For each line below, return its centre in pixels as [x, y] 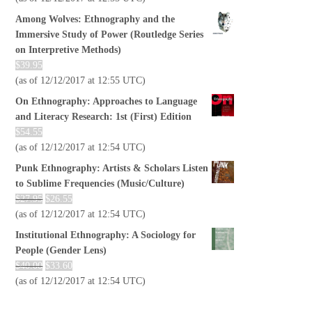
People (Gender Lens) [61, 251]
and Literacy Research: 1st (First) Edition [104, 117]
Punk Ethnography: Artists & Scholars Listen [112, 169]
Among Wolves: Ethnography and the [95, 19]
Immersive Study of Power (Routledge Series [110, 35]
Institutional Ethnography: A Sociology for [106, 235]
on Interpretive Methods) [69, 50]
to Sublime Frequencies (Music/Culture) [100, 184]
